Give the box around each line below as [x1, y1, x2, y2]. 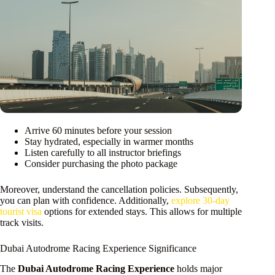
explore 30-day [171, 195, 230, 206]
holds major [174, 263, 222, 274]
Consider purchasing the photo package [25, 158, 177, 169]
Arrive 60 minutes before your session [25, 125, 172, 136]
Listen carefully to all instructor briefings [25, 147, 181, 158]
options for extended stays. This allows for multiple [42, 206, 242, 217]
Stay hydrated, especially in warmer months [25, 136, 193, 147]
